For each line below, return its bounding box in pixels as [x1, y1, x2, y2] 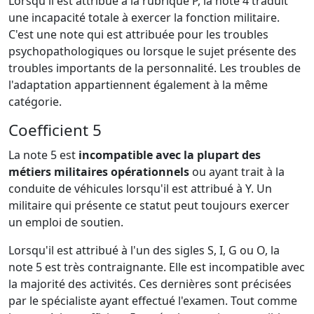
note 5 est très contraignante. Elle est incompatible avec [8, 259, 305, 275]
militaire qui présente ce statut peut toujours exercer [8, 197, 289, 213]
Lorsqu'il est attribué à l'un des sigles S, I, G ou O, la [8, 242, 280, 258]
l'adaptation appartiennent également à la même [8, 76, 268, 93]
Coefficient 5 [8, 118, 102, 141]
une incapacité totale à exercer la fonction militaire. [8, 9, 280, 25]
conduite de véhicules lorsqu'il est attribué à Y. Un [8, 180, 272, 196]
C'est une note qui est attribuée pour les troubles [8, 26, 268, 42]
